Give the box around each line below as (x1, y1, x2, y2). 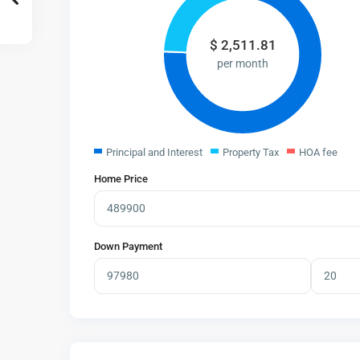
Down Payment (94, 240, 162, 253)
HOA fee (299, 146, 337, 159)
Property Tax (223, 146, 279, 159)
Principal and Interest (106, 146, 202, 159)
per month (217, 57, 268, 71)
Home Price (94, 173, 148, 186)
